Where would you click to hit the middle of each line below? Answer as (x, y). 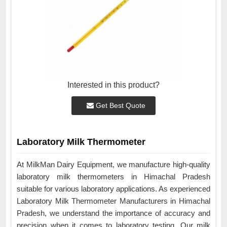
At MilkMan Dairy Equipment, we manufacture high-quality (113, 165)
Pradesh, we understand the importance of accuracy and (113, 213)
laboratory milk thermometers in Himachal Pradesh (113, 177)
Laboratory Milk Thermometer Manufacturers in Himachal (113, 201)
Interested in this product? (113, 85)
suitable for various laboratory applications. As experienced (113, 189)
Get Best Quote (120, 106)
